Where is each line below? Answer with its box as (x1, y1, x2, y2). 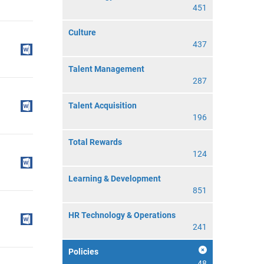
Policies (68, 247, 98, 256)
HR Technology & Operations (68, 210, 176, 220)
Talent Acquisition (68, 101, 137, 110)
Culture (68, 28, 96, 37)
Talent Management (68, 64, 144, 74)
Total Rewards (68, 137, 122, 147)
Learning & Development (68, 174, 161, 183)
